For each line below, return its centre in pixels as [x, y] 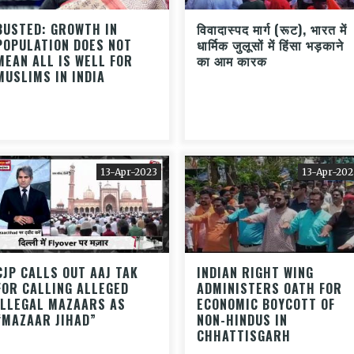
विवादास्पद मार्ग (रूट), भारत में [272, 29]
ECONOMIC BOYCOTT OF [266, 304]
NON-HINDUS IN [242, 320]
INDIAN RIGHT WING [255, 272]
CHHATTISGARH [244, 335]
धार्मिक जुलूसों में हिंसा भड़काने [270, 45]
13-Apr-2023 [129, 171]
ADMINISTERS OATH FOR [269, 288]
